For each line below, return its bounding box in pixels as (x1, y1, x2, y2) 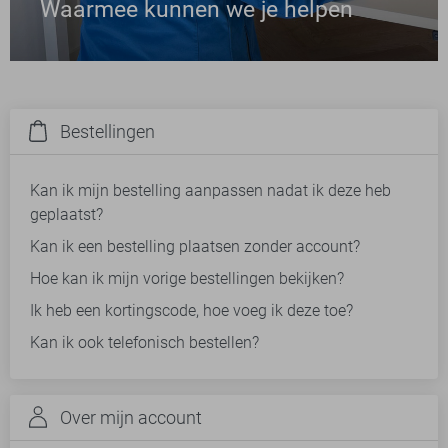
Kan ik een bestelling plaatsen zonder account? (30, 237, 360, 257)
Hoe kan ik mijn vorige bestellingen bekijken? (30, 269, 344, 289)
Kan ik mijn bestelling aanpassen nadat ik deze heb (30, 181, 391, 201)
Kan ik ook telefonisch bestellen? (30, 333, 259, 353)
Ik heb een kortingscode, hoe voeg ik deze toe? (30, 301, 353, 321)
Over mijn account (60, 407, 202, 429)
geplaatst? (30, 205, 103, 225)
